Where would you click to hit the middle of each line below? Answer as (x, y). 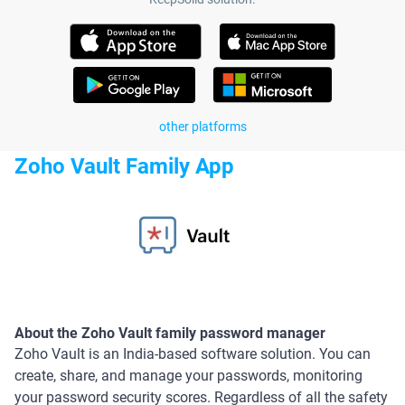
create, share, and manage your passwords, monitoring (188, 375)
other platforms (202, 126)
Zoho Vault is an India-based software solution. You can (193, 353)
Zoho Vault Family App (124, 166)
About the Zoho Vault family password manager (170, 333)
